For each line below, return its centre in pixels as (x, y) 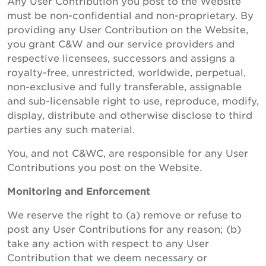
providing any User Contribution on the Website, (128, 29)
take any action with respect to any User (108, 243)
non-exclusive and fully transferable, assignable (124, 86)
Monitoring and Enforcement (79, 191)
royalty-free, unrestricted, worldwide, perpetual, (126, 72)
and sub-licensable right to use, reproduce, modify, (133, 100)
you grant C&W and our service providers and (121, 43)
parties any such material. (71, 129)
